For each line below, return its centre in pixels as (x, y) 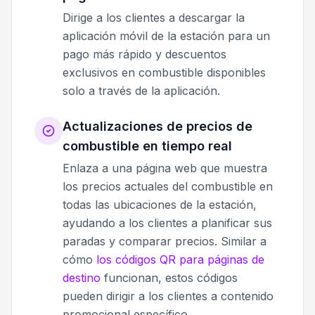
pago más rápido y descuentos (144, 54)
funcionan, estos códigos (169, 278)
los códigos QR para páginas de (180, 260)
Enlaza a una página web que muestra (165, 168)
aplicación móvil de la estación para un (166, 36)
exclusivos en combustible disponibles (164, 73)
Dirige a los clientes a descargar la (154, 18)
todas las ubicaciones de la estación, (160, 205)
